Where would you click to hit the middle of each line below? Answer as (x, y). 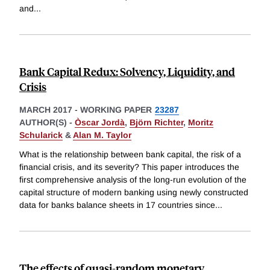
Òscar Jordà (100, 123)
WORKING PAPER (116, 110)
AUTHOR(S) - (47, 123)
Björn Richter (156, 123)
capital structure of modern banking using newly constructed (134, 193)
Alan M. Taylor (102, 135)
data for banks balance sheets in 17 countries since (117, 205)
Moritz (201, 123)
